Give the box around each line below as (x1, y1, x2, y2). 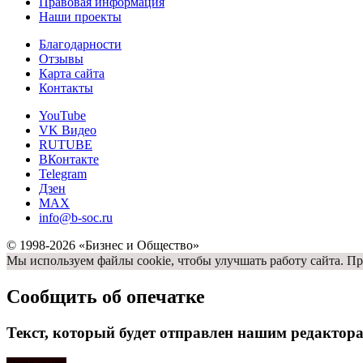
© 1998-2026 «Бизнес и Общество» (6, 238, 199, 253)
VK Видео (39, 123, 96, 138)
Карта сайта (39, 66, 105, 81)
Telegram (39, 167, 87, 181)
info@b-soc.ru (39, 211, 113, 225)
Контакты (39, 81, 93, 96)
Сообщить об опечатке (6, 286, 205, 308)
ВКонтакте (39, 152, 99, 167)
